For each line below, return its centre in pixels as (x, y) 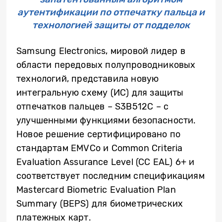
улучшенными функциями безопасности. (106, 120)
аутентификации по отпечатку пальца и (111, 12)
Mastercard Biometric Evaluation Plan (96, 190)
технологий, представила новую (88, 79)
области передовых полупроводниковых (106, 65)
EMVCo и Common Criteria (127, 148)
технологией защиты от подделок (111, 25)
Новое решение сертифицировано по (98, 134)
